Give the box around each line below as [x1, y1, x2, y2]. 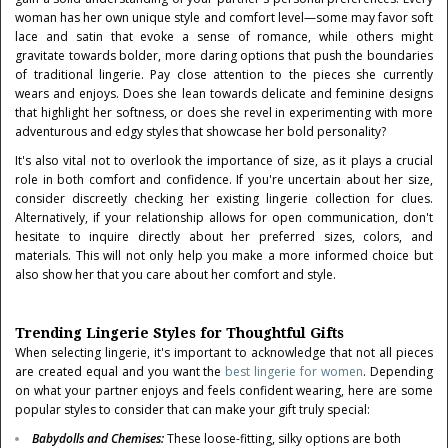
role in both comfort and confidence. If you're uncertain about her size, [15, 171, 433, 188]
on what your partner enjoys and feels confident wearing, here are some [15, 382, 433, 399]
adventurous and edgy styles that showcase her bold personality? [15, 123, 387, 140]
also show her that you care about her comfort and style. [15, 266, 337, 283]
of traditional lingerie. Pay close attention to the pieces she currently [15, 66, 433, 83]
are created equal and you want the [15, 363, 226, 380]
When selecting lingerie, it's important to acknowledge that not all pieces [15, 344, 433, 361]
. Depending [362, 363, 433, 380]
